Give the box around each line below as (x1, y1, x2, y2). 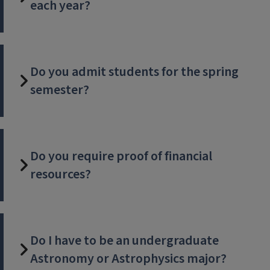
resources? (30, 165, 91, 184)
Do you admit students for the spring (30, 62, 239, 81)
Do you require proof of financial (30, 146, 212, 166)
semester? (30, 80, 89, 99)
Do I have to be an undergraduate (30, 231, 219, 250)
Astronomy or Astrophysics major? (30, 249, 227, 268)
